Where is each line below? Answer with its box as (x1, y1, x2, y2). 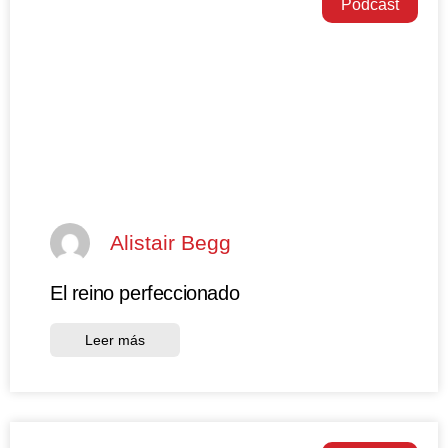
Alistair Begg (110, 231, 231, 255)
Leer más (85, 331, 145, 348)
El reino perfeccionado (50, 281, 240, 304)
